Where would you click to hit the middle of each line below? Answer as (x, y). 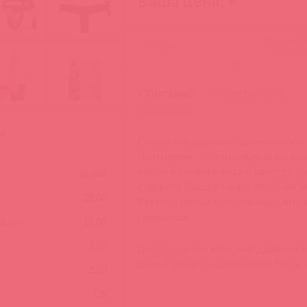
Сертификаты (246, 93)
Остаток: (162, 47)
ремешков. (165, 216)
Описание (166, 93)
